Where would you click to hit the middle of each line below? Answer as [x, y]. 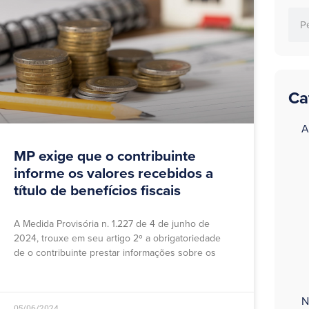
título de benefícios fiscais [97, 191]
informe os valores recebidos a [113, 174]
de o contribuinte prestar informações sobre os [115, 253]
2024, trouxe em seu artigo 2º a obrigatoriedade [117, 239]
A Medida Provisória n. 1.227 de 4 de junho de [112, 224]
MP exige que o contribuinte [105, 157]
